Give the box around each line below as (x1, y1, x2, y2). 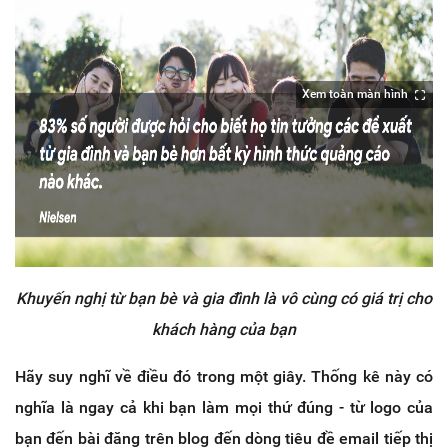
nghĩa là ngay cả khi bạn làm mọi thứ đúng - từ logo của (15, 397, 433, 417)
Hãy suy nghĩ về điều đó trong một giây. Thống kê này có (15, 366, 433, 386)
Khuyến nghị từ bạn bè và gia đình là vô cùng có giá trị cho (16, 288, 432, 308)
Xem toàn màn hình (302, 87, 408, 102)
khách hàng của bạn (152, 319, 296, 339)
